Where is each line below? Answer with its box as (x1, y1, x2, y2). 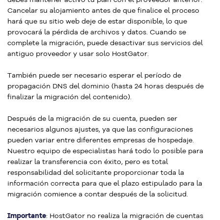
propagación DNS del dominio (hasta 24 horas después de (7, 82, 204, 90)
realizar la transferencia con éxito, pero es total (7, 157, 168, 166)
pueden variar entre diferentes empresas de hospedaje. (7, 136, 194, 144)
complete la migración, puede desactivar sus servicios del (7, 38, 203, 47)
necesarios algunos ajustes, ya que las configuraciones (7, 125, 193, 134)
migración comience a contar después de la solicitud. (7, 190, 188, 198)
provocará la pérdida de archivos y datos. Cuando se (7, 27, 186, 36)
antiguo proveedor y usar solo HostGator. (7, 49, 149, 58)
